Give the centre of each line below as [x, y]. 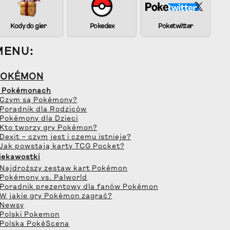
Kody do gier [28, 26]
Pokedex [102, 26]
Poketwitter [176, 26]
